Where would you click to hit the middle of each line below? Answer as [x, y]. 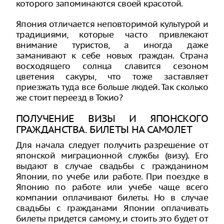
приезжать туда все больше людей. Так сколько [112, 87]
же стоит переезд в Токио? [69, 97]
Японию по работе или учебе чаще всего [112, 187]
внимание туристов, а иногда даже [112, 45]
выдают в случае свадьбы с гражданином [112, 166]
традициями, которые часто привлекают [112, 34]
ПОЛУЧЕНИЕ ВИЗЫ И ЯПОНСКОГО [112, 118]
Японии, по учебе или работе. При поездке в [112, 176]
